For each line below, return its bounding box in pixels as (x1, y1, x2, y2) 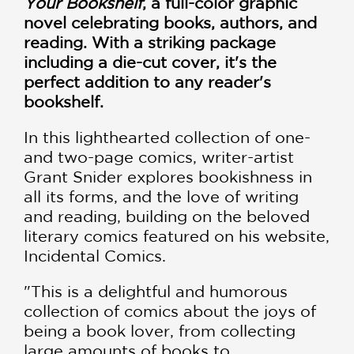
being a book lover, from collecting (24, 322, 296, 341)
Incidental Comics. (24, 247, 166, 265)
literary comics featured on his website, (24, 227, 330, 246)
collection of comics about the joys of (24, 302, 316, 321)
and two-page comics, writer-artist (24, 148, 294, 167)
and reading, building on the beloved (24, 207, 310, 226)
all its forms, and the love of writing (24, 187, 299, 206)
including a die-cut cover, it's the (24, 53, 277, 72)
